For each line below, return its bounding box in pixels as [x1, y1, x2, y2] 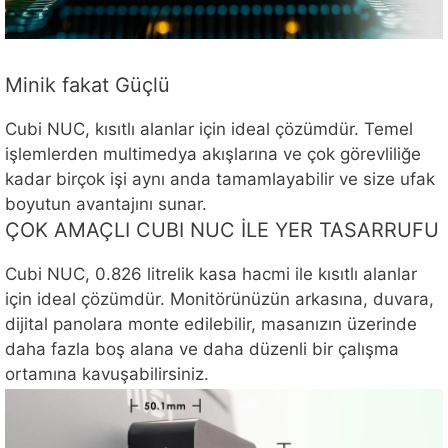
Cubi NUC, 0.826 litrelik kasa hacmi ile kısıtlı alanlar [5, 264, 417, 285]
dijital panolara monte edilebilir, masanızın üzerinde [5, 314, 417, 335]
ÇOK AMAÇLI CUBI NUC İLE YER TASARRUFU [5, 218, 439, 243]
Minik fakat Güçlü [5, 72, 170, 97]
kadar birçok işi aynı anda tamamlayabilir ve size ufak [5, 168, 435, 189]
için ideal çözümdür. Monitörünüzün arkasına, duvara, [5, 289, 434, 310]
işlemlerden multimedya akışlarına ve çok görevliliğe [5, 143, 421, 164]
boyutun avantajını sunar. [5, 193, 207, 214]
